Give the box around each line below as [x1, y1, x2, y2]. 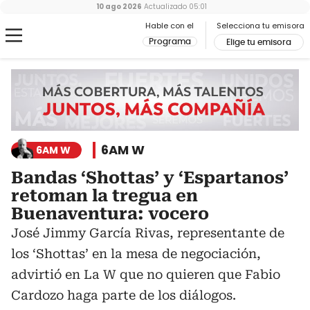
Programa [149, 37, 191, 46]
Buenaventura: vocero [11, 204, 209, 224]
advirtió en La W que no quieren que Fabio [11, 267, 280, 282]
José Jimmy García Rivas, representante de [11, 226, 284, 241]
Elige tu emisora [226, 38, 291, 46]
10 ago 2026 [96, 1, 142, 12]
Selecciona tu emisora [217, 20, 304, 31]
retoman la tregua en [11, 186, 198, 206]
